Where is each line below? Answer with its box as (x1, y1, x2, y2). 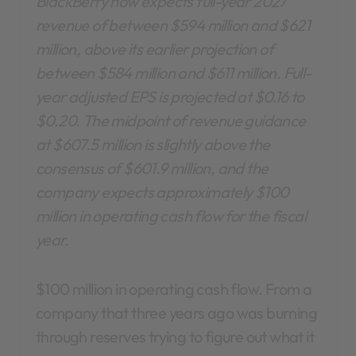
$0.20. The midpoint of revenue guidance (36, 110, 306, 130)
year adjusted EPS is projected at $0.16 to (36, 86, 304, 106)
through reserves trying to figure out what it (36, 326, 314, 346)
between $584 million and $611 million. (36, 62, 281, 83)
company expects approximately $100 (36, 181, 289, 202)
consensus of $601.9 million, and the (36, 157, 269, 178)
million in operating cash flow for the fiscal (36, 205, 306, 226)
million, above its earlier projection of (36, 38, 273, 59)
